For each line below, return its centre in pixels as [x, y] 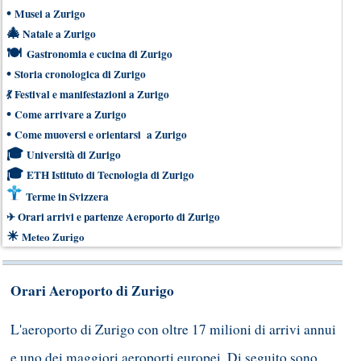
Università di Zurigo [74, 154]
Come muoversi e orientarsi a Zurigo [101, 134]
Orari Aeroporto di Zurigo [92, 290]
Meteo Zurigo [53, 236]
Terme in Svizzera [67, 196]
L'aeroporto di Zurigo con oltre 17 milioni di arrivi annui [173, 330]
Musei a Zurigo [50, 13]
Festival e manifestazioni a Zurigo [92, 94]
